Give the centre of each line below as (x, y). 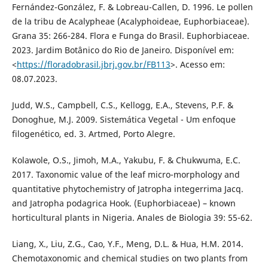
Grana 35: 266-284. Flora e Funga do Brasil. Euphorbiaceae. (130, 35)
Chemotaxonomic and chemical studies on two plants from (130, 258)
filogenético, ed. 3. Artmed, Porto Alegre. (93, 133)
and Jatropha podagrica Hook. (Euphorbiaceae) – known (124, 203)
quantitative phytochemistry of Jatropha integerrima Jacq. (127, 188)
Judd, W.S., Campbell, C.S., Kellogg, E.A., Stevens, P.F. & (122, 105)
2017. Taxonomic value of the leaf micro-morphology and (126, 174)
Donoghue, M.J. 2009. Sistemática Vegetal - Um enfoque (124, 119)
